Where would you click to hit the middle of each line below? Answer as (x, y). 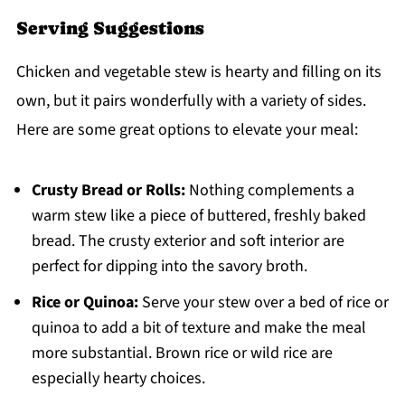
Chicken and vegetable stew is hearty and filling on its (198, 71)
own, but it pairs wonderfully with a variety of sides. (191, 100)
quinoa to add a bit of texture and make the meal (198, 327)
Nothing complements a (269, 190)
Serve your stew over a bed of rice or (263, 302)
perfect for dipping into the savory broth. (169, 266)
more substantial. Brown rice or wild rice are (182, 353)
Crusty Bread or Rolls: (108, 190)
